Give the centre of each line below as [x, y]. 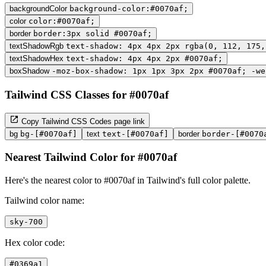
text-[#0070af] [135, 134]
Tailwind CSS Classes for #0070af [87, 94]
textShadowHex [37, 59]
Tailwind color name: [45, 200]
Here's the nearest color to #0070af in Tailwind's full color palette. [128, 180]
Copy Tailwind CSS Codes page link [82, 121]
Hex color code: [35, 242]
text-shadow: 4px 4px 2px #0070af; [144, 59]
